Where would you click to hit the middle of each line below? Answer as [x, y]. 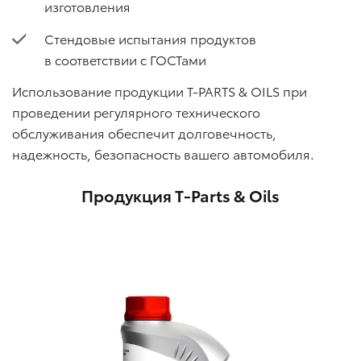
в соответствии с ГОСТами [125, 59]
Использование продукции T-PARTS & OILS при [160, 91]
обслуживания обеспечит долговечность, [144, 133]
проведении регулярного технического [136, 112]
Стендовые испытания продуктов [150, 38]
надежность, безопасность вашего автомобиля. [163, 154]
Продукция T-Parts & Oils [180, 195]
